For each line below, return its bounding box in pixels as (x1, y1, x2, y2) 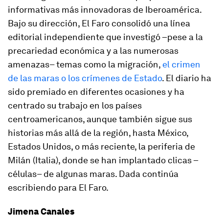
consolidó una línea (109, 18, 190, 29)
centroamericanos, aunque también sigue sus (8, 114, 192, 125)
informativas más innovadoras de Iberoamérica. (8, 4, 201, 15)
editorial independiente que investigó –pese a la (8, 32, 203, 43)
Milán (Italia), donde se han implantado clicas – (8, 155, 198, 166)
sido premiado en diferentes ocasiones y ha (8, 87, 184, 97)
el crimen (162, 59, 200, 70)
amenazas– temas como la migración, (8, 59, 162, 70)
